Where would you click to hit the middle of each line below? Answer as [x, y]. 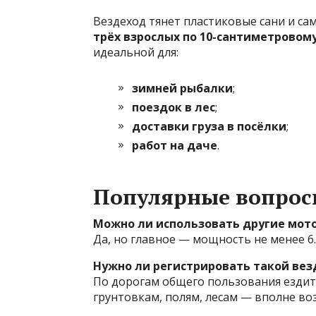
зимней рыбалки [182, 88]
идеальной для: [136, 52]
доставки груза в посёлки [209, 126]
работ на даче [175, 145]
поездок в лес [174, 107]
